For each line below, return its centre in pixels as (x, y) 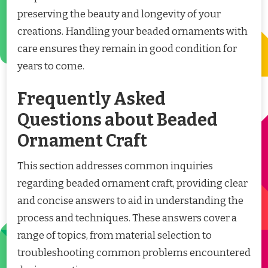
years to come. (51, 66)
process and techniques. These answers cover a (127, 218)
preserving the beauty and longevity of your (119, 14)
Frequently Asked (92, 99)
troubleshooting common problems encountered (134, 253)
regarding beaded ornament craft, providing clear (133, 184)
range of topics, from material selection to (115, 236)
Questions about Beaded (118, 120)
